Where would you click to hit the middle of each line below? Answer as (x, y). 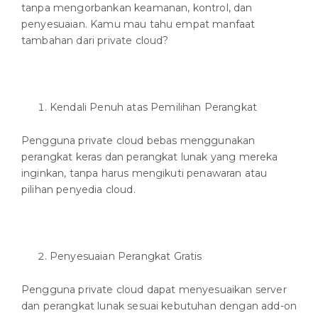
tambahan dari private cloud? (95, 40)
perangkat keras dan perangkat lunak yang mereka (150, 157)
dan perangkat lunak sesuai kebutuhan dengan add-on (159, 306)
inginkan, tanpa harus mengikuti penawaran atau (144, 173)
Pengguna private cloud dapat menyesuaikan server (154, 289)
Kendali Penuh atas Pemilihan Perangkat (154, 107)
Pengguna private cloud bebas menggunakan (138, 140)
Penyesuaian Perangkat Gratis (126, 256)
